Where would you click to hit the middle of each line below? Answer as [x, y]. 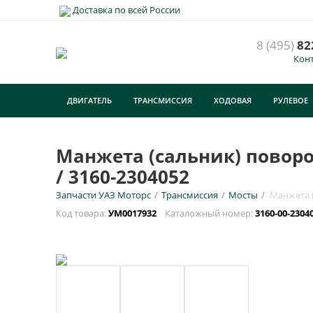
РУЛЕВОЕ [291, 100]
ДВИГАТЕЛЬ [89, 100]
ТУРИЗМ [82, 134]
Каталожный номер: [207, 213]
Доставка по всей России [125, 10]
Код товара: [82, 213]
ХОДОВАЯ [233, 100]
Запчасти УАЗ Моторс [103, 195]
